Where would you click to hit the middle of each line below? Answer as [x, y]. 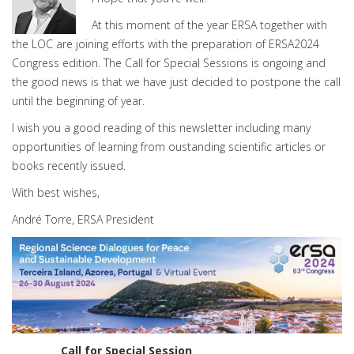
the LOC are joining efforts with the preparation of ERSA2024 [166, 44]
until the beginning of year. [78, 101]
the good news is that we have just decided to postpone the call [176, 82]
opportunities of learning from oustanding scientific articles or [169, 147]
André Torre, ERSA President [83, 219]
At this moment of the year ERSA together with [209, 25]
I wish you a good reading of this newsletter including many [161, 128]
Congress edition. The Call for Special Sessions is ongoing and [169, 63]
